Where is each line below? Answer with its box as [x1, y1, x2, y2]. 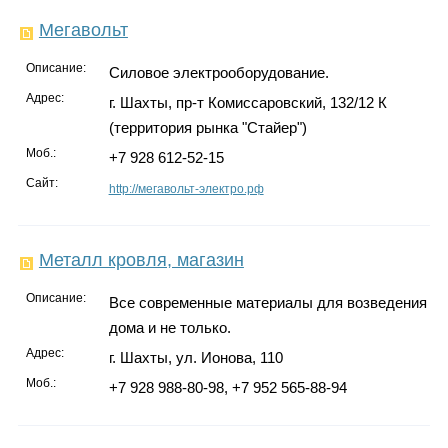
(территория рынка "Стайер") [108, 119, 307, 137]
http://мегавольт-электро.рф [108, 182, 264, 197]
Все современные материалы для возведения [108, 294, 427, 312]
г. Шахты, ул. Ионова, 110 [108, 349, 283, 367]
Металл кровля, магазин [38, 250, 244, 271]
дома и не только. [108, 319, 231, 337]
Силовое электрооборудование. [108, 64, 329, 82]
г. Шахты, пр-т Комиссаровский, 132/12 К [108, 94, 387, 112]
